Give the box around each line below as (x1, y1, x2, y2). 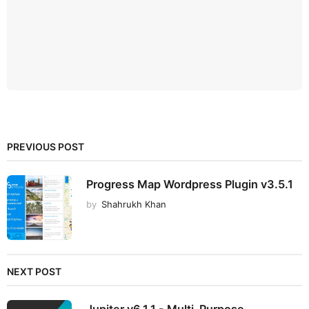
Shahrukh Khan (101, 198, 166, 210)
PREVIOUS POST (7, 141, 84, 153)
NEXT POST (7, 266, 61, 278)
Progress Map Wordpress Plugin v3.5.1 (86, 177, 293, 192)
